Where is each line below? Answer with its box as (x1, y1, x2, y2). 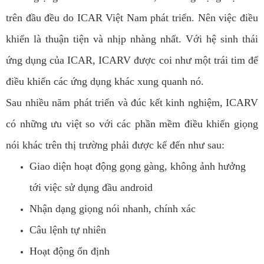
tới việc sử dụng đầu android (29, 181, 153, 194)
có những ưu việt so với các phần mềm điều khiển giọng (6, 118, 258, 130)
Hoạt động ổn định (29, 245, 110, 258)
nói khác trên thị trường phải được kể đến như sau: (6, 139, 225, 151)
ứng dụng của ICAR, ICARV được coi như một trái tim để (6, 54, 258, 67)
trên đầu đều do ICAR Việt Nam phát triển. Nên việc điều (6, 12, 258, 24)
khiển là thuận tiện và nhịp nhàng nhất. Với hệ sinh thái (6, 33, 258, 45)
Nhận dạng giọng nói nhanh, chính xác (29, 203, 196, 215)
